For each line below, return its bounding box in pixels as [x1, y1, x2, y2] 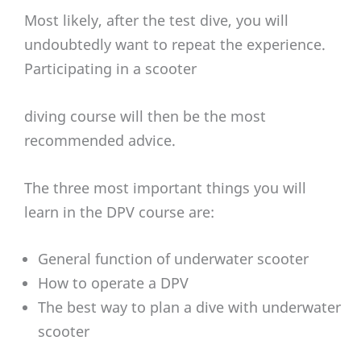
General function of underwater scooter [38, 249, 309, 269]
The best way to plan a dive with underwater [38, 297, 341, 317]
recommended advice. [24, 130, 176, 150]
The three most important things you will [24, 177, 306, 197]
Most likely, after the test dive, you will [24, 10, 288, 31]
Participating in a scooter [24, 59, 197, 79]
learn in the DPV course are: [24, 201, 214, 222]
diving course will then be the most [24, 106, 266, 126]
